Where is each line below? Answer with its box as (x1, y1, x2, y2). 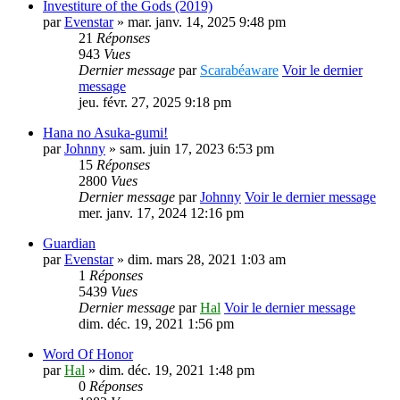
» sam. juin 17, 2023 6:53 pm (105, 141, 274, 156)
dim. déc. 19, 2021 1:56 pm (79, 316, 234, 331)
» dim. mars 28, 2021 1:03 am (113, 252, 286, 267)
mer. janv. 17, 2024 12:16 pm (79, 205, 244, 221)
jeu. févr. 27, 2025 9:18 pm (79, 95, 231, 110)
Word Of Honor (43, 346, 133, 362)
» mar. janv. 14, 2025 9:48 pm (113, 14, 286, 29)
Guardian (43, 236, 96, 251)
